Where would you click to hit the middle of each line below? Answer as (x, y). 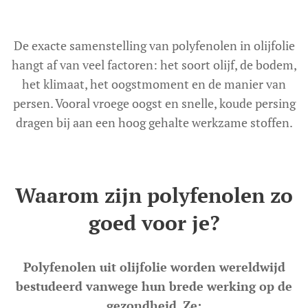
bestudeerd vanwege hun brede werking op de (154, 286)
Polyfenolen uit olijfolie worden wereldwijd (154, 266)
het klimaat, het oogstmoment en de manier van (154, 84)
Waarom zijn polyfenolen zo (154, 195)
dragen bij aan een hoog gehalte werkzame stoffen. (154, 122)
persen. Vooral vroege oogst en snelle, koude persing (154, 103)
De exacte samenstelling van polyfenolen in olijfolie (154, 45)
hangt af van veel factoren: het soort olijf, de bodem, (154, 64)
